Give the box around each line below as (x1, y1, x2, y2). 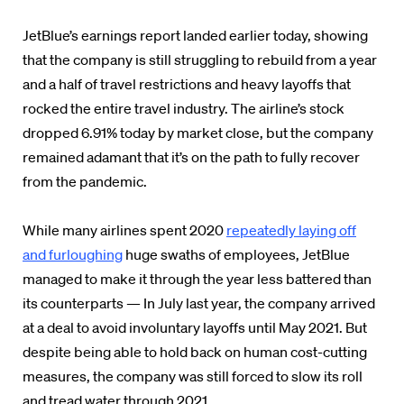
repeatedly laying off (226, 221, 356, 239)
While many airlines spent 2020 (23, 221, 226, 239)
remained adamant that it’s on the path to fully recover (23, 148, 360, 166)
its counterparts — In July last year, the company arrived (23, 294, 375, 312)
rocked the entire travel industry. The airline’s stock (23, 99, 344, 117)
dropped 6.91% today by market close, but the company (23, 124, 373, 142)
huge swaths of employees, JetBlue (123, 245, 350, 263)
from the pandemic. (23, 172, 147, 190)
